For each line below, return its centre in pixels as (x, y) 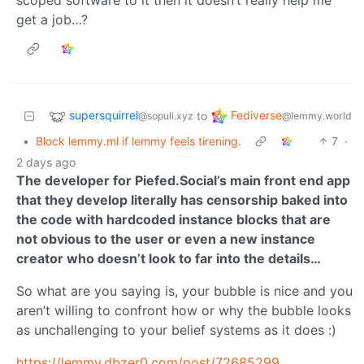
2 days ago (46, 162)
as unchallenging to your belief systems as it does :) (176, 329)
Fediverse (256, 115)
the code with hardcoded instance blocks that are (173, 219)
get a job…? (52, 19)
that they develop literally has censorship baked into (182, 199)
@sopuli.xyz (166, 116)
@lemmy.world (317, 116)
